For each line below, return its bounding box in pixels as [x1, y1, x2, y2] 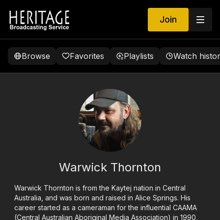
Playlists [124, 51, 154, 61]
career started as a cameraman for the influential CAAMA [14, 203, 197, 212]
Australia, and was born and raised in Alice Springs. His [14, 193, 191, 202]
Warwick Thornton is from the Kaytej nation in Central [14, 184, 186, 192]
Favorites [70, 51, 104, 61]
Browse [22, 51, 50, 61]
